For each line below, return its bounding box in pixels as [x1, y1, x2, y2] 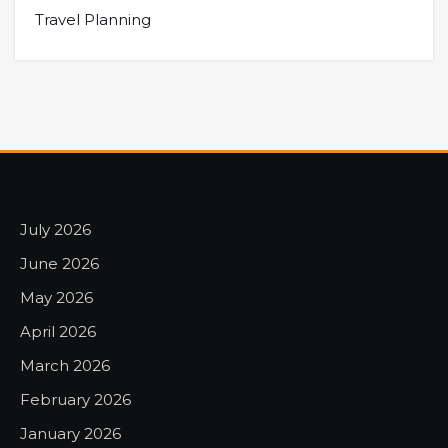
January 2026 [20, 424, 121, 443]
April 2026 [20, 322, 96, 341]
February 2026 [20, 390, 131, 409]
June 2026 [20, 254, 99, 273]
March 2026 [20, 356, 110, 375]
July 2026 [20, 220, 91, 239]
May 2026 [20, 288, 93, 307]
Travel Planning [35, 10, 151, 29]
